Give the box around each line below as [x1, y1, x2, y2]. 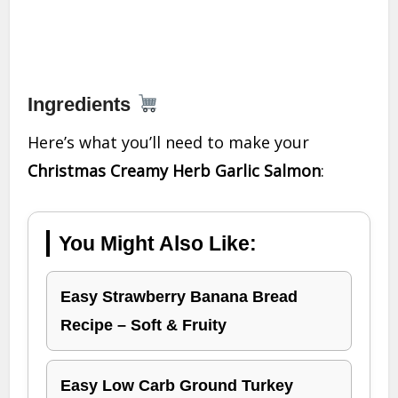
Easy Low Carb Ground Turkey [60, 377, 294, 395]
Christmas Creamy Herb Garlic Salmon [28, 160, 322, 182]
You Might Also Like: [59, 232, 258, 256]
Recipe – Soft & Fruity [60, 316, 227, 335]
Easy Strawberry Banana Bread [60, 288, 298, 306]
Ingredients [28, 93, 137, 116]
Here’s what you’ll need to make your [28, 131, 310, 154]
